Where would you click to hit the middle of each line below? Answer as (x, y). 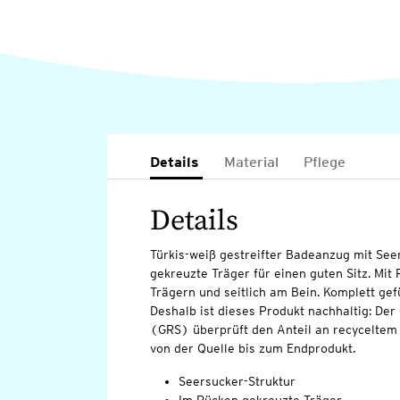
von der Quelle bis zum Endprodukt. (252, 349)
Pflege (324, 162)
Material (251, 162)
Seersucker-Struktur (237, 382)
